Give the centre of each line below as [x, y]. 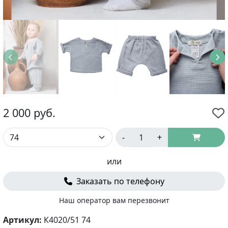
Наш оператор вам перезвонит [114, 200]
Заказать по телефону [120, 181]
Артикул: [23, 220]
